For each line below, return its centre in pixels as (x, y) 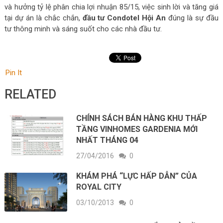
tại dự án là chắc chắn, (43, 18)
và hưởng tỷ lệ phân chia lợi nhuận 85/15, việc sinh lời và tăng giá (111, 7)
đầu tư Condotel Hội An (124, 18)
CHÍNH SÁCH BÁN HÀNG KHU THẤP (142, 118)
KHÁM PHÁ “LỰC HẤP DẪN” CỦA (137, 176)
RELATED (30, 94)
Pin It (13, 72)
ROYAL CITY (99, 187)
